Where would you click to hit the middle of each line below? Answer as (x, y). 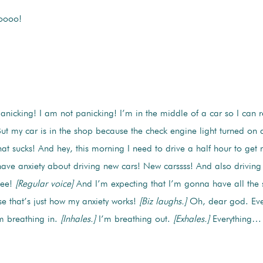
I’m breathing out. (134, 220)
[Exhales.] (191, 220)
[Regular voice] (44, 185)
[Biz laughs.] (163, 202)
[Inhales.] (78, 220)
